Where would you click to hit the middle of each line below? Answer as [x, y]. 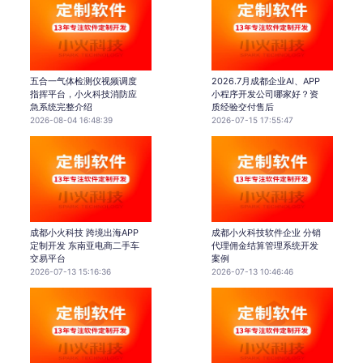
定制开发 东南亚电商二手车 [85, 246]
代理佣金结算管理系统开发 [265, 246]
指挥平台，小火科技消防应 [83, 94]
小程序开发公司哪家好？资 [265, 94]
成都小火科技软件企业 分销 [266, 233]
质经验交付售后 [243, 107]
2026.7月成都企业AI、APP [266, 81]
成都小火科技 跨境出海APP [84, 233]
